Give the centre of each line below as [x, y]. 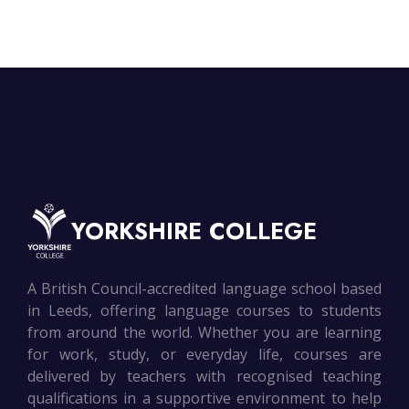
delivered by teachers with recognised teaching [204, 377]
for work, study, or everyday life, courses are [204, 355]
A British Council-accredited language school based [204, 289]
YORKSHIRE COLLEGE [194, 231]
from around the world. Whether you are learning [204, 333]
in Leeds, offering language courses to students [204, 311]
